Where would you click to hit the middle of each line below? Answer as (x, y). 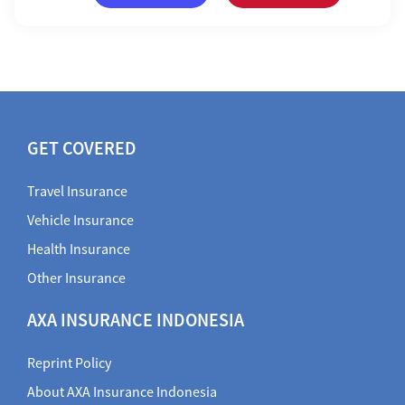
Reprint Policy (69, 363)
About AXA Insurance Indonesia (122, 392)
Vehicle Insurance (80, 220)
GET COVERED (82, 148)
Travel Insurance (77, 191)
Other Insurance (76, 278)
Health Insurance (79, 249)
